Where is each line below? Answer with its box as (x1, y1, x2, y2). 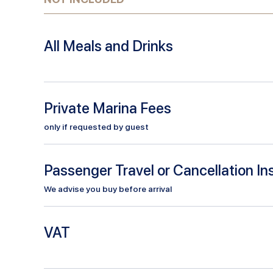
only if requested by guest (44, 121, 149, 132)
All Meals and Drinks (44, 37, 173, 55)
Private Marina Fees (44, 99, 171, 117)
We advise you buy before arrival (44, 183, 172, 194)
